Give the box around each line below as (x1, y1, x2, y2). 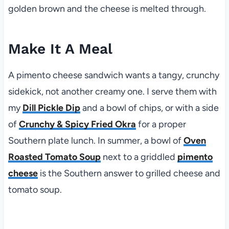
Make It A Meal (8, 40, 112, 57)
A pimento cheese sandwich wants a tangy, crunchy (8, 69, 219, 81)
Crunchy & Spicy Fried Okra (18, 118, 136, 130)
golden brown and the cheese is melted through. (8, 3, 206, 14)
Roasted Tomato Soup (8, 151, 101, 163)
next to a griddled (100, 151, 177, 163)
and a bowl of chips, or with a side (80, 102, 219, 113)
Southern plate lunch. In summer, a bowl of (8, 134, 184, 146)
